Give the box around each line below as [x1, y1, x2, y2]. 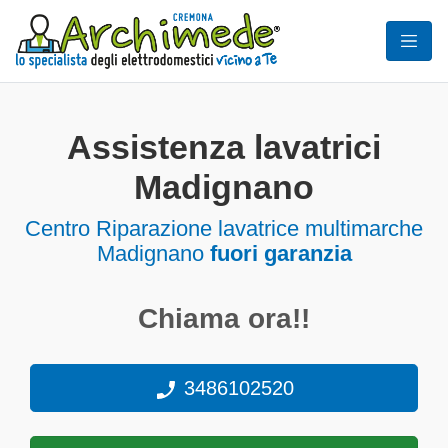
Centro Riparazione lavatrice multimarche [25, 216, 423, 241]
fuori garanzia [209, 241, 352, 266]
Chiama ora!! [138, 303, 310, 334]
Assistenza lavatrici [67, 129, 381, 166]
